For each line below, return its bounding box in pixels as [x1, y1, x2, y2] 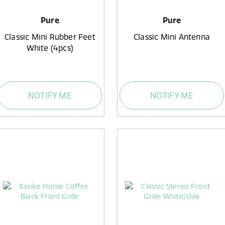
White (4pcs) [26, 43, 74, 53]
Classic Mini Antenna [133, 32, 210, 42]
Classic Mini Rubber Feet [4, 32, 95, 42]
